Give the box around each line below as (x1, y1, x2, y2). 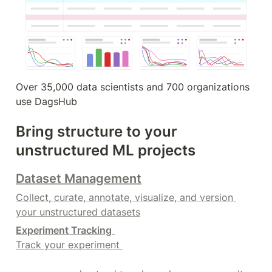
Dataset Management (16, 171, 141, 186)
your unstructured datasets (16, 205, 140, 218)
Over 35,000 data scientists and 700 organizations (16, 80, 250, 93)
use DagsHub (16, 95, 77, 107)
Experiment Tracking (16, 223, 112, 236)
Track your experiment (16, 238, 123, 251)
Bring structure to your (16, 122, 177, 140)
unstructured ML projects (16, 141, 195, 159)
